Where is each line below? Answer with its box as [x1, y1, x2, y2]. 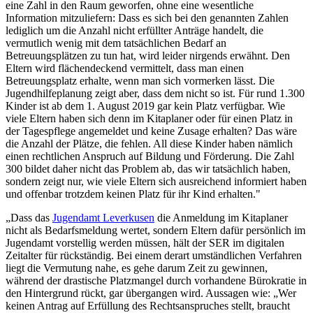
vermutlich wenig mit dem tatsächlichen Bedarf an [6, 36, 226, 49]
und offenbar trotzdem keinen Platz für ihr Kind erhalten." [6, 187, 261, 200]
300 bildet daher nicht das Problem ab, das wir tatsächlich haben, [6, 162, 291, 175]
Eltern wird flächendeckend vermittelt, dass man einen [6, 61, 244, 74]
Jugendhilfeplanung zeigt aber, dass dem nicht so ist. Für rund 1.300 [6, 87, 305, 99]
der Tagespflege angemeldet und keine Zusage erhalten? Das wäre [6, 124, 297, 137]
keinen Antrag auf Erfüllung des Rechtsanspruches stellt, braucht [6, 299, 290, 312]
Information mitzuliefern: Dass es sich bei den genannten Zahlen [6, 11, 289, 24]
